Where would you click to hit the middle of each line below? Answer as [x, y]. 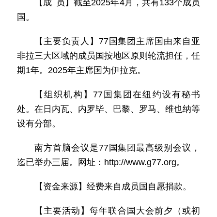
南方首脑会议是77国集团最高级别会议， [117, 148]
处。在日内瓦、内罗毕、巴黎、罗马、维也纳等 [108, 109]
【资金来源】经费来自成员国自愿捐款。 [113, 186]
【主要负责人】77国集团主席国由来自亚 [117, 41]
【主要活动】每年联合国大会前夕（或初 [117, 211]
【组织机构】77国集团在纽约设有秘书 [117, 94]
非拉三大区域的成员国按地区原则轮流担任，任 [108, 56]
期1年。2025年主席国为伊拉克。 [81, 70]
